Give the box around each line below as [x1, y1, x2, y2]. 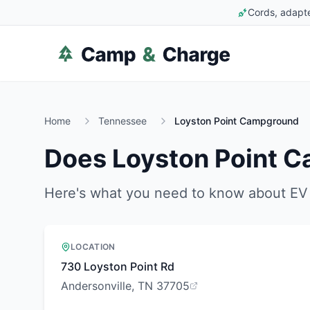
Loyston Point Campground [174, 115, 299, 127]
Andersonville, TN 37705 [61, 279, 190, 293]
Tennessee [98, 115, 147, 127]
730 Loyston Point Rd [61, 259, 174, 273]
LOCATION [71, 241, 116, 252]
